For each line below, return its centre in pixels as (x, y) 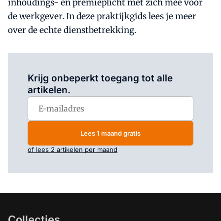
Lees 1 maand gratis (110, 133)
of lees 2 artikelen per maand (73, 149)
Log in (76, 65)
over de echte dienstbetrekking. (72, 30)
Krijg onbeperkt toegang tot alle (100, 78)
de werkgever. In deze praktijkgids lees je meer (102, 16)
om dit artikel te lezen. (120, 65)
